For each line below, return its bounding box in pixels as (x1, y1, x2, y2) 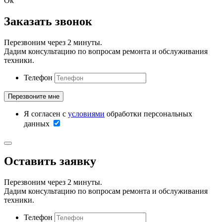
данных (24, 119, 52, 128)
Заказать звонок (4, 14, 92, 28)
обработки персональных (105, 109, 192, 118)
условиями (68, 109, 105, 118)
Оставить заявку (4, 155, 96, 168)
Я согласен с (24, 109, 68, 118)
